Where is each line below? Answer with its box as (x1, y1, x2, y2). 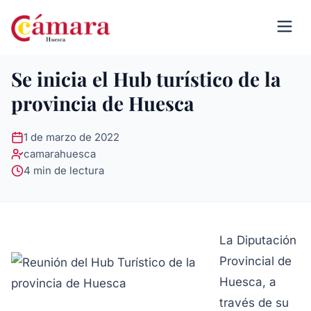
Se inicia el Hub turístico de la (11, 66, 281, 92)
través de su (219, 296, 289, 310)
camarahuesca (24, 147, 96, 160)
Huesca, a (219, 275, 276, 289)
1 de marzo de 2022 (24, 131, 119, 144)
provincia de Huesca (11, 90, 194, 116)
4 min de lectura (24, 164, 104, 177)
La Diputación (219, 233, 296, 247)
